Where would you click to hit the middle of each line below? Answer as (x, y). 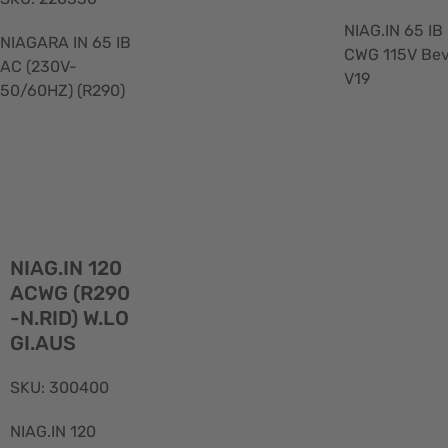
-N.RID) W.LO (69, 318)
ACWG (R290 (69, 293)
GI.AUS (42, 343)
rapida (164, 261)
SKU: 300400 (59, 388)
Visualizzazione (197, 241)
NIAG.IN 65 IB (394, 30)
